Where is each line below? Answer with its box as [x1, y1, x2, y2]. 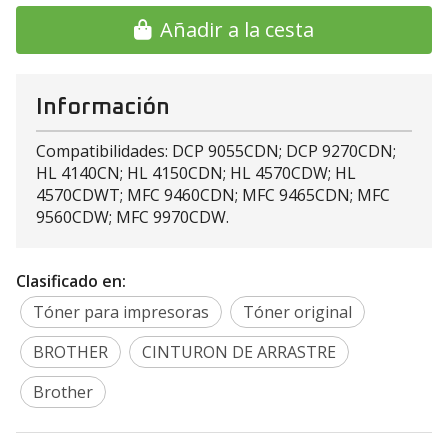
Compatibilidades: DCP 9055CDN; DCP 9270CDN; [36, 140, 396, 162]
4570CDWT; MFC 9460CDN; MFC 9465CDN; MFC [36, 184, 390, 206]
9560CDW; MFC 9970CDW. [36, 206, 233, 228]
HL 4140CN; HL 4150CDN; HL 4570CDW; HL [36, 162, 356, 184]
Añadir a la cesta [160, 16, 314, 43]
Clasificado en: [16, 269, 126, 292]
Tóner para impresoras [33, 300, 209, 323]
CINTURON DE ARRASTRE [142, 340, 336, 363]
